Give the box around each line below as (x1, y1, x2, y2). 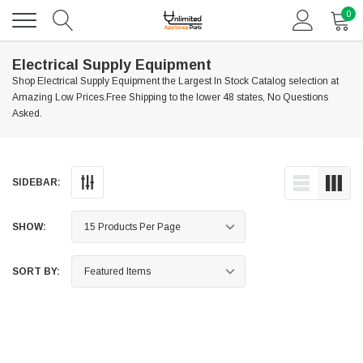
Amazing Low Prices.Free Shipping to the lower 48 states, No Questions (12, 92, 328, 103)
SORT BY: (12, 266, 60, 277)
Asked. (12, 108, 42, 119)
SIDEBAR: (12, 177, 61, 188)
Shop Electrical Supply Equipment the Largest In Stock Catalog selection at (12, 75, 339, 87)
